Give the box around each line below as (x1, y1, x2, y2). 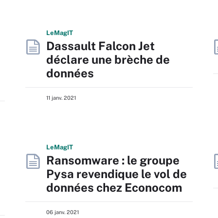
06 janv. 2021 (46, 209, 79, 215)
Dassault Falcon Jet (46, 39, 155, 53)
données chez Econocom (46, 181, 182, 194)
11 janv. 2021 (46, 95, 76, 101)
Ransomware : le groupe (46, 153, 180, 167)
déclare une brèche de (46, 53, 170, 66)
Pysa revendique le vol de (46, 167, 187, 181)
